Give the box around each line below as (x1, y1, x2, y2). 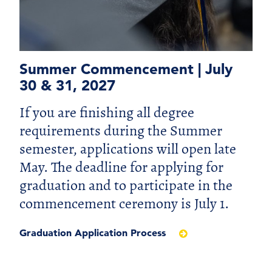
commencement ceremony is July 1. (19, 193, 229, 213)
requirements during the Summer (19, 120, 222, 140)
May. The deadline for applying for (19, 157, 223, 177)
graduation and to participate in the (19, 175, 233, 195)
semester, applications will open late (19, 138, 236, 158)
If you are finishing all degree (19, 102, 194, 122)
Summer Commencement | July (19, 59, 233, 78)
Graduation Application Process (19, 226, 169, 239)
